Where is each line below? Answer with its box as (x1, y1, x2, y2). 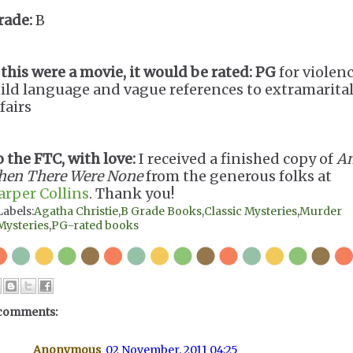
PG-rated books (51, 218, 139, 232)
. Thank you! (89, 184, 174, 203)
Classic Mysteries (204, 204, 297, 218)
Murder (299, 204, 342, 218)
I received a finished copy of (136, 150, 336, 168)
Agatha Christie (34, 204, 118, 218)
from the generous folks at (143, 167, 332, 185)
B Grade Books (121, 204, 202, 218)
